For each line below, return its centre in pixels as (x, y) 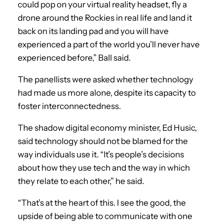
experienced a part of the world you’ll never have (109, 44)
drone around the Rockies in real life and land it (105, 18)
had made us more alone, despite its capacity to (107, 92)
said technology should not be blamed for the (103, 141)
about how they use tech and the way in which (104, 167)
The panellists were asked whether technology (106, 79)
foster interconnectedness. (69, 106)
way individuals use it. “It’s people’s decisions (101, 154)
